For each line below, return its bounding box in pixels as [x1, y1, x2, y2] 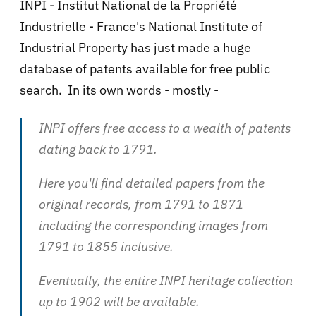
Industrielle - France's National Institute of [20, 18, 262, 35]
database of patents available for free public [20, 60, 270, 77]
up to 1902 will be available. [39, 293, 200, 310]
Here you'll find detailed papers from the [39, 174, 265, 191]
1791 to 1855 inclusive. [39, 238, 174, 255]
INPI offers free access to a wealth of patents [39, 119, 291, 136]
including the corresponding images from [39, 217, 268, 233]
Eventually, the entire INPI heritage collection [39, 272, 293, 288]
